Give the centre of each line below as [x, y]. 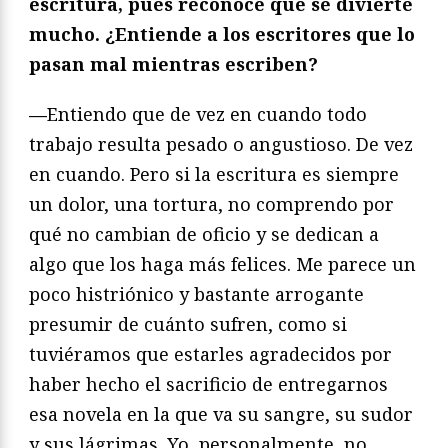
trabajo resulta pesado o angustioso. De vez [221, 144]
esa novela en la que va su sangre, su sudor [221, 414]
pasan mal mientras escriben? [173, 64]
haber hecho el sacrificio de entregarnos [208, 384]
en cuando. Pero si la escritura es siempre [214, 174]
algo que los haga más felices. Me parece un [222, 264]
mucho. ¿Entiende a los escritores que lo [222, 34]
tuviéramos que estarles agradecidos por [210, 354]
